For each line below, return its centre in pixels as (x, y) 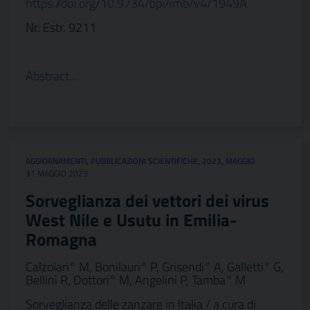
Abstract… (52, 76)
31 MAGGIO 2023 (57, 173)
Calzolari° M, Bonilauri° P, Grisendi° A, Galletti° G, (155, 267)
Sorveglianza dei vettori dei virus (147, 201)
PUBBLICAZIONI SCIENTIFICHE (144, 161)
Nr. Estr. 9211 (61, 27)
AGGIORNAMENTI (56, 161)
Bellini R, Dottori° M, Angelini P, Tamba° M (136, 280)
